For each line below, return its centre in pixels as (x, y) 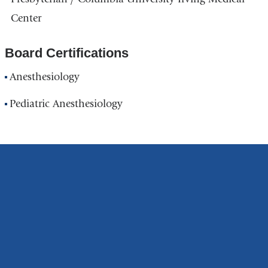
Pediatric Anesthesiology (66, 104)
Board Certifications (66, 53)
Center (26, 18)
